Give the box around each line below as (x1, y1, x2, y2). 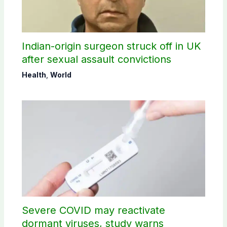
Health (21, 70, 46, 80)
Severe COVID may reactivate (21, 204, 165, 217)
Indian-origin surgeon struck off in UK (21, 40, 201, 53)
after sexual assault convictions (21, 53, 171, 66)
